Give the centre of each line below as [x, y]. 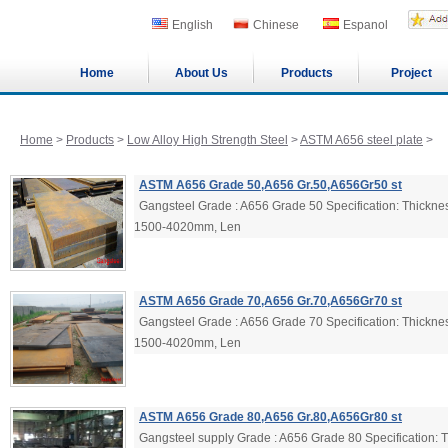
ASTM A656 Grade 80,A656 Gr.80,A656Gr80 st [270, 417]
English [192, 25]
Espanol [365, 25]
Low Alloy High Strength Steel [207, 140]
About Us [201, 73]
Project [411, 73]
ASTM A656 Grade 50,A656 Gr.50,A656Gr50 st [270, 185]
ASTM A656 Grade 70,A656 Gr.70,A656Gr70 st [270, 301]
